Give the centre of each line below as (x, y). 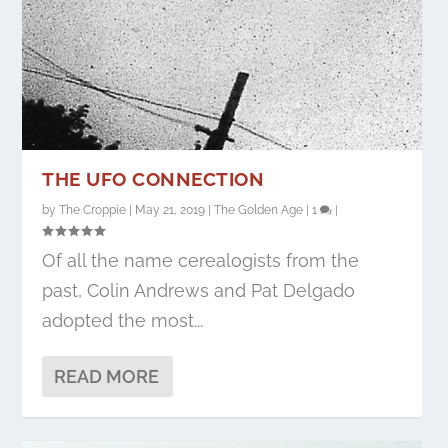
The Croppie (93, 210)
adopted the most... (123, 321)
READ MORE (107, 377)
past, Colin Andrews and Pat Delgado (199, 291)
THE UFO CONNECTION (153, 179)
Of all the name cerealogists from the (201, 261)
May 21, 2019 (170, 210)
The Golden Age (259, 210)
